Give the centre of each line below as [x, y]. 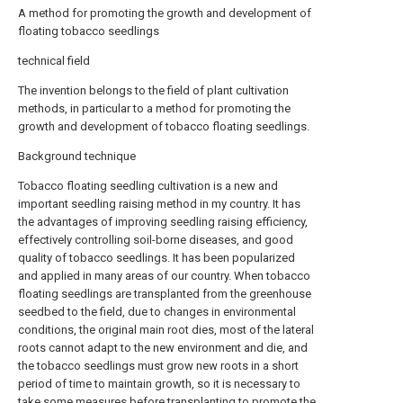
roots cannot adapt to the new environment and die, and [163, 348]
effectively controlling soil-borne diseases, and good [156, 240]
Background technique [77, 157]
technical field [54, 61]
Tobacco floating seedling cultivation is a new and [148, 186]
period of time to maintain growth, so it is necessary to [159, 384]
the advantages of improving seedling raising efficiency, [163, 222]
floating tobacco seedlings [89, 31]
